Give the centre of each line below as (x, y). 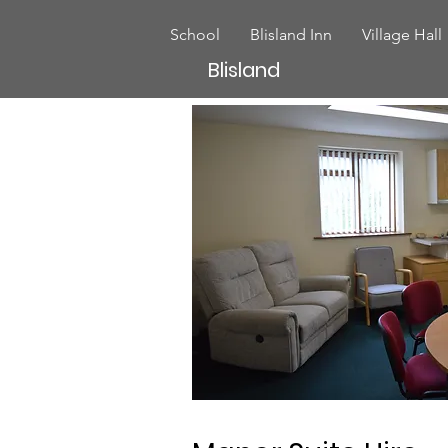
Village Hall (402, 34)
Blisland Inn (291, 34)
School (195, 34)
